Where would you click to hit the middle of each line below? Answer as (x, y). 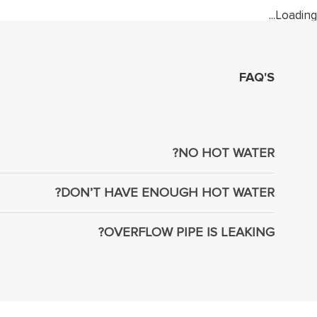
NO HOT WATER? (226, 153)
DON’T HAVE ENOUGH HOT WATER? (168, 192)
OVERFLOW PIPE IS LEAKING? (189, 232)
